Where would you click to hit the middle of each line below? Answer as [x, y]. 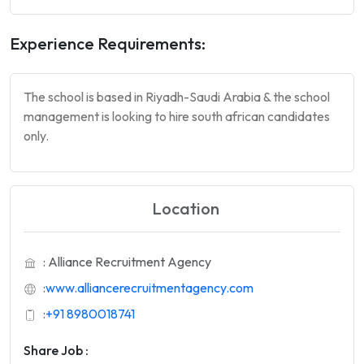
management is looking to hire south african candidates [177, 116]
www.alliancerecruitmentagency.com [149, 288]
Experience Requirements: [108, 43]
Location [185, 208]
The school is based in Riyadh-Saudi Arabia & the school [177, 97]
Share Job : [56, 350]
